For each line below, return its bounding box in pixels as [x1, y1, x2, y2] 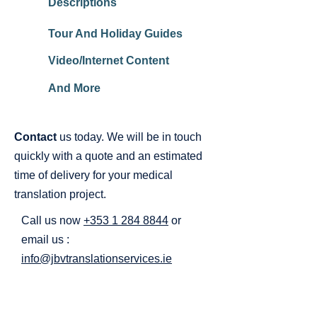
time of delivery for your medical [14, 169, 173, 181]
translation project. [14, 188, 106, 200]
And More [48, 82, 100, 94]
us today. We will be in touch [59, 131, 202, 143]
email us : [21, 234, 69, 246]
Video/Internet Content [48, 54, 169, 67]
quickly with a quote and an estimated [14, 150, 202, 162]
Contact [14, 131, 59, 143]
